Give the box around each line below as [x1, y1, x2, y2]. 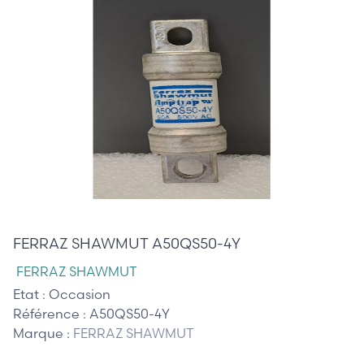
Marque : [13, 324, 73, 341]
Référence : [13, 305, 89, 322]
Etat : [13, 285, 49, 302]
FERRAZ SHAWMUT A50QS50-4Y [13, 233, 240, 253]
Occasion [49, 285, 110, 302]
